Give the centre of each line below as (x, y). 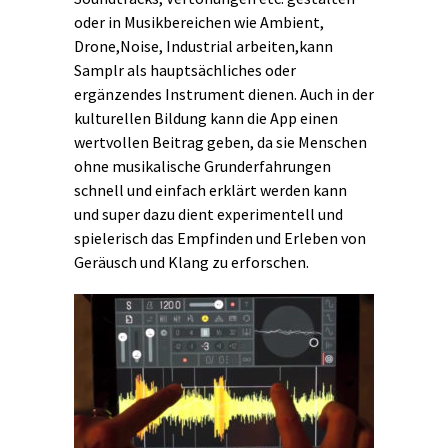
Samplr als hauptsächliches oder (185, 69)
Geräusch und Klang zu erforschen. (191, 261)
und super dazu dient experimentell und (208, 213)
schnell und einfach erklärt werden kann (210, 189)
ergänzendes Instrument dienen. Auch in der (224, 93)
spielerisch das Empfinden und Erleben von (220, 237)
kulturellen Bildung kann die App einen (206, 117)
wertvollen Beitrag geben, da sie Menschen (220, 141)
